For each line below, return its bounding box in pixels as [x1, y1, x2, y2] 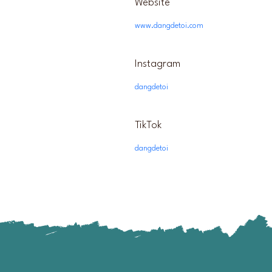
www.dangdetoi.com [135, 22, 203, 30]
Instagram [135, 59, 180, 69]
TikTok [135, 120, 161, 131]
